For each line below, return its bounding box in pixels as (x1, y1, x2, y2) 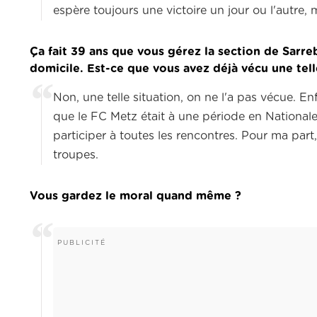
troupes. (53, 149, 98, 161)
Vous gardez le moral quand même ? (30, 190, 241, 202)
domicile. (30, 63, 83, 75)
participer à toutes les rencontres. (53, 130, 238, 142)
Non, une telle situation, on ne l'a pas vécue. (53, 92, 299, 104)
